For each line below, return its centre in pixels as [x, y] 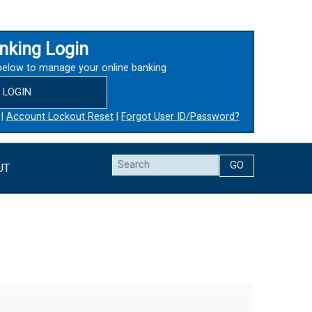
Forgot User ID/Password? [180, 116]
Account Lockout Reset [60, 116]
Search [128, 162]
